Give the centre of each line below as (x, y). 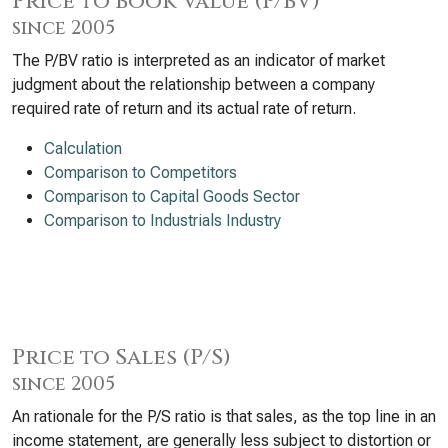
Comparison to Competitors (140, 172)
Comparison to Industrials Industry (162, 220)
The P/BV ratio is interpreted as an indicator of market (198, 60)
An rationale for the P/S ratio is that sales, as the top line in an (224, 416)
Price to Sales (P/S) (121, 357)
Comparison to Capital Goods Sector (172, 196)
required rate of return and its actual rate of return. (184, 108)
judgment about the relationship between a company (193, 84)
